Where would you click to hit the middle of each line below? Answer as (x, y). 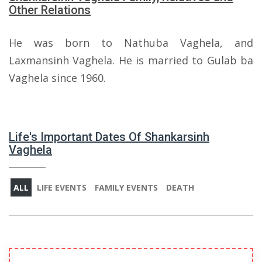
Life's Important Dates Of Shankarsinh (109, 137)
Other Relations (50, 10)
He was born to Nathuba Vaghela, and (131, 43)
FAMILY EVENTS (126, 187)
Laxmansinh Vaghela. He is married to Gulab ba (131, 60)
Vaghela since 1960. (57, 78)
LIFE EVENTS (62, 187)
